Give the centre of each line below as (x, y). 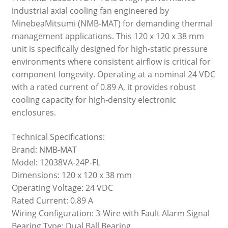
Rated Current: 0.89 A (52, 201)
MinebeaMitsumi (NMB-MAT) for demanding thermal (112, 24)
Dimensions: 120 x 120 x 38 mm (72, 175)
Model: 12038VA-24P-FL (56, 163)
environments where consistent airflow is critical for (111, 62)
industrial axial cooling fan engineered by (90, 11)
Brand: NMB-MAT (44, 150)
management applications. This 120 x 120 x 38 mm (108, 36)
